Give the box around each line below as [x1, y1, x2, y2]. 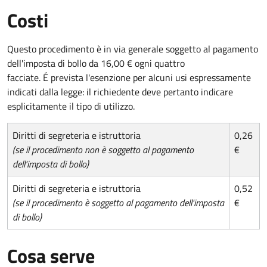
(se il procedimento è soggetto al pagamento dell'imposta [13, 195, 224, 210]
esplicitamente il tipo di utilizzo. [7, 98, 135, 113]
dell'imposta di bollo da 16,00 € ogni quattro [7, 55, 185, 70]
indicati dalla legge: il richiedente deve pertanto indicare [7, 84, 233, 99]
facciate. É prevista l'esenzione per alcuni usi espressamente [7, 70, 251, 85]
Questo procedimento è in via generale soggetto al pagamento [7, 41, 258, 56]
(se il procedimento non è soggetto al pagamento [13, 142, 194, 157]
